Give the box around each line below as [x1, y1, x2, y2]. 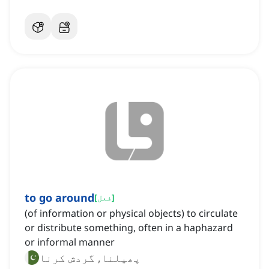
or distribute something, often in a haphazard [25, 221, 233, 235]
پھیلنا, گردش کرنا [39, 250, 141, 265]
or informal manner [25, 235, 115, 249]
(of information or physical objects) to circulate [25, 207, 238, 220]
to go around [25, 190, 94, 205]
